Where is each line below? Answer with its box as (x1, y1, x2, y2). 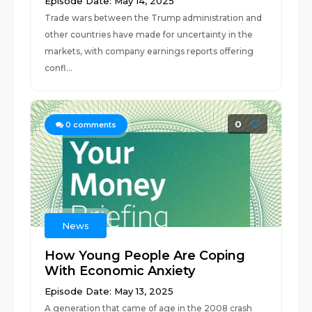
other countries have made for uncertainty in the (45, 29, 253, 40)
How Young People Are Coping (45, 248, 246, 263)
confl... (45, 63, 73, 73)
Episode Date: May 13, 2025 (45, 286, 174, 297)
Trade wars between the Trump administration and (45, 13, 263, 23)
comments (71, 120, 117, 130)
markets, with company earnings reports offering (45, 46, 254, 56)
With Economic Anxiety (45, 263, 196, 279)
